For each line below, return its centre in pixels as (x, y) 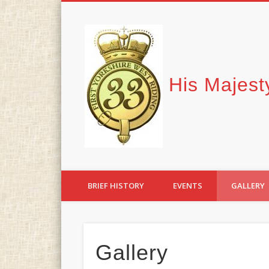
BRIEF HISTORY (116, 186)
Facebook (96, 44)
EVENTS (188, 186)
